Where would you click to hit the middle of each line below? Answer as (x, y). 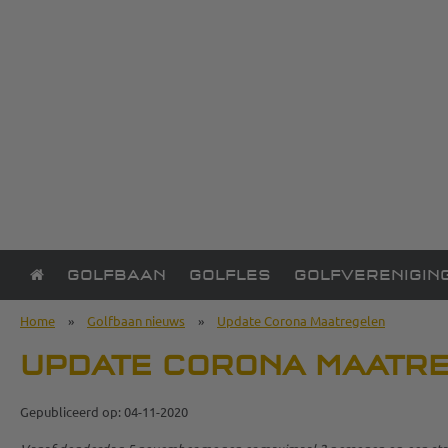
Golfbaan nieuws (136, 320)
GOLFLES (230, 275)
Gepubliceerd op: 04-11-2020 (104, 411)
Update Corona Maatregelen (301, 320)
